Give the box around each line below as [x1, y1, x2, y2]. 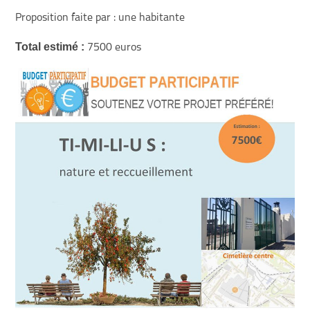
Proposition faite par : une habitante [15, 12, 185, 24]
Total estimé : [15, 40, 85, 53]
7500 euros [84, 42, 142, 53]
